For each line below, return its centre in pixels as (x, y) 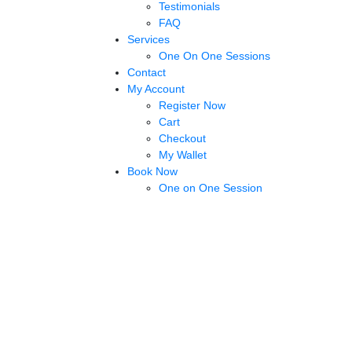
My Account (156, 89)
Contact (147, 72)
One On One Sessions (214, 56)
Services (148, 39)
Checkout (182, 138)
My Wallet (183, 155)
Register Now (192, 105)
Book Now (152, 171)
